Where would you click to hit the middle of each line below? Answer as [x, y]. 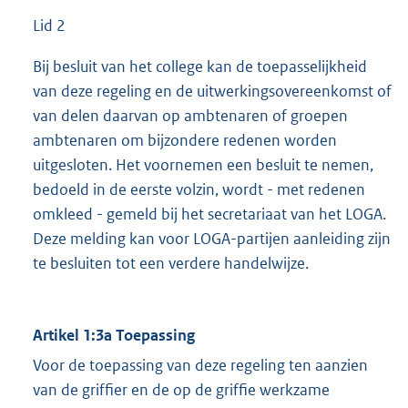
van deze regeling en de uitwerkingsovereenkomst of [212, 92]
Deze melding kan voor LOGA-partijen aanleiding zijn [212, 239]
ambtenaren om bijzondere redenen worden [185, 141]
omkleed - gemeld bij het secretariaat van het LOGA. [209, 214]
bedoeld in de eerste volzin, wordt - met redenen [199, 190]
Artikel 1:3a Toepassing [114, 336]
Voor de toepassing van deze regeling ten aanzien [200, 366]
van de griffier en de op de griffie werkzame [181, 390]
